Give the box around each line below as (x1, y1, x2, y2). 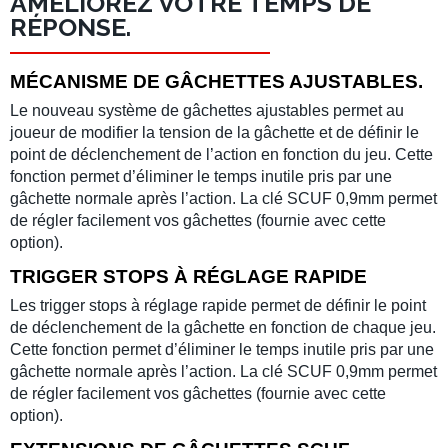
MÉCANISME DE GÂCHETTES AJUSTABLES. (10, 71, 423, 92)
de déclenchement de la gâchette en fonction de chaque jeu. (10, 319, 436, 336)
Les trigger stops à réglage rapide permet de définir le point (10, 297, 426, 314)
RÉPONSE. (10, 12, 131, 42)
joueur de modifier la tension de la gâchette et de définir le (10, 124, 419, 141)
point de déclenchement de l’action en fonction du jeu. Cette (10, 146, 433, 163)
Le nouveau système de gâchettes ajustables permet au (10, 102, 404, 119)
